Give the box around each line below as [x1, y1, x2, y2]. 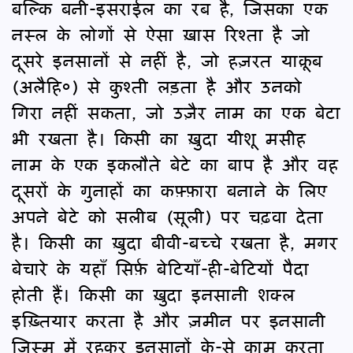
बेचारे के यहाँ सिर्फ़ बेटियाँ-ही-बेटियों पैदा [12, 253, 309, 283]
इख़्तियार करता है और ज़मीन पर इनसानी [12, 305, 326, 335]
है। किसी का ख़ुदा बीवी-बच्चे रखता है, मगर [12, 227, 337, 257]
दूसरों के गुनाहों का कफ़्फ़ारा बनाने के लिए [12, 175, 328, 205]
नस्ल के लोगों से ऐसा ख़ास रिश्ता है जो [12, 19, 310, 49]
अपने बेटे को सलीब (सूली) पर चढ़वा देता [12, 201, 324, 231]
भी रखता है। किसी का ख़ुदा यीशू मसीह [12, 123, 307, 153]
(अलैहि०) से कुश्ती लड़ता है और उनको [12, 71, 303, 101]
